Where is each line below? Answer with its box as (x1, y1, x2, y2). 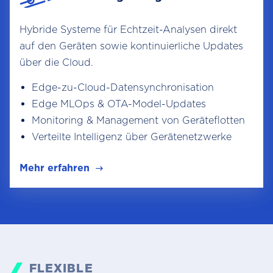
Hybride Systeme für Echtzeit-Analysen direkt (19, 24, 237, 35)
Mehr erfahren (19, 162, 90, 174)
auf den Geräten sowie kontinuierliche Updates (19, 40, 243, 52)
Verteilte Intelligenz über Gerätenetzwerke (32, 131, 232, 143)
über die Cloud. (19, 57, 93, 68)
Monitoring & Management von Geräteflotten (32, 115, 245, 126)
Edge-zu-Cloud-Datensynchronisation (32, 82, 214, 93)
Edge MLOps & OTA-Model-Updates (32, 98, 206, 110)
